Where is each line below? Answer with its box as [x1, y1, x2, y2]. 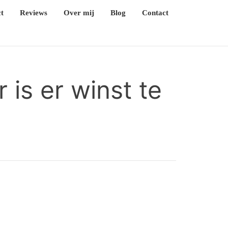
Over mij [64, 9, 94, 17]
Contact [142, 9, 168, 17]
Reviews [20, 9, 47, 17]
